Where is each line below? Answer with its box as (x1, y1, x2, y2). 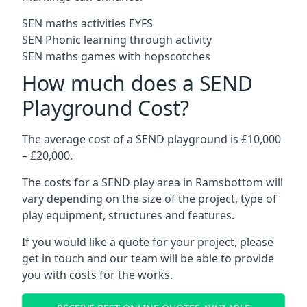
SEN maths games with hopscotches (22, 49, 210, 64)
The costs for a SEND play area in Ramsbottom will (22, 175, 283, 190)
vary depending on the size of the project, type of (22, 191, 277, 206)
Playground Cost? (22, 94, 189, 122)
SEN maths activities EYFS (22, 16, 153, 31)
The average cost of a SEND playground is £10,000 (22, 132, 281, 147)
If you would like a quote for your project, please (22, 234, 273, 249)
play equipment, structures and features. (22, 208, 234, 223)
